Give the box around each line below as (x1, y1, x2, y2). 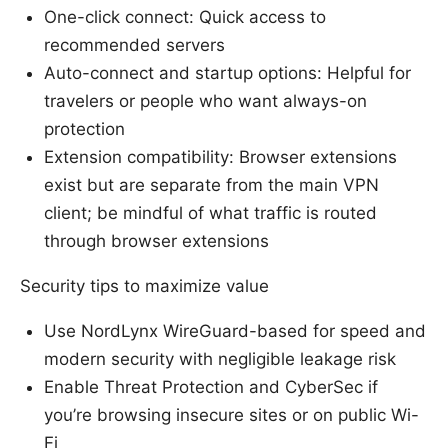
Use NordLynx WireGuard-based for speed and (44, 320, 426, 341)
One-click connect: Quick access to (44, 6, 326, 27)
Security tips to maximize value (20, 275, 269, 296)
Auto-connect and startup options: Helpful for (44, 62, 411, 83)
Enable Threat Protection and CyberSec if (44, 376, 378, 397)
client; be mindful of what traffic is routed (44, 202, 377, 223)
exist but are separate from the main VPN (44, 174, 379, 195)
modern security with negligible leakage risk (44, 348, 396, 369)
